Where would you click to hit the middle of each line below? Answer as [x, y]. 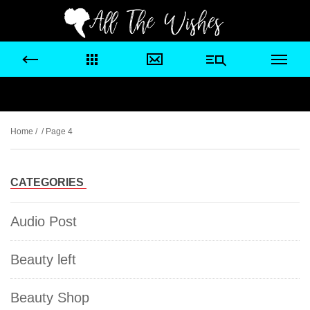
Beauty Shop [50, 298]
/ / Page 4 [53, 131]
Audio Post [44, 221]
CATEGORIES [47, 182]
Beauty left [43, 259]
